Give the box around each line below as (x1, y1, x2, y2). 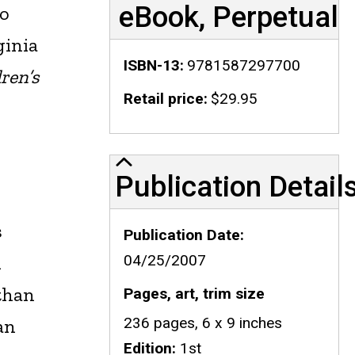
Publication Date (123, 226, 240, 245)
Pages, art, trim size (123, 284, 265, 303)
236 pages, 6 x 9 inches (123, 314, 282, 333)
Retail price (123, 90, 204, 109)
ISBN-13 (123, 56, 180, 75)
